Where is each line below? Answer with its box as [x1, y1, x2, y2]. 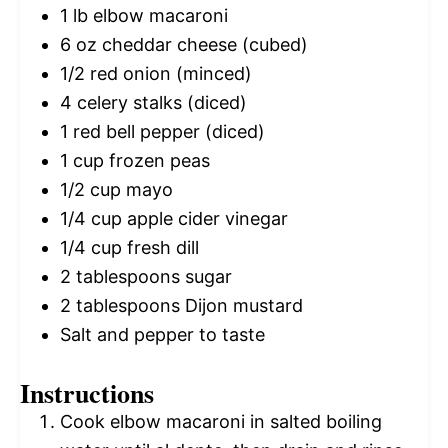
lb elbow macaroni [68, 5, 228, 27]
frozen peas [104, 150, 210, 172]
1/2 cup [60, 179, 121, 201]
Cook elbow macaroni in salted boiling [60, 411, 382, 433]
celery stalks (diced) [72, 92, 247, 114]
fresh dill [122, 237, 199, 259]
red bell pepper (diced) [68, 121, 265, 143]
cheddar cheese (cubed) [97, 34, 308, 56]
